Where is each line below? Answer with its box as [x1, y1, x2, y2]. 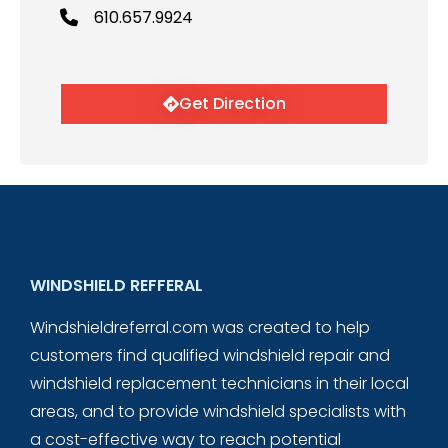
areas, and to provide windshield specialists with [30, 400, 407, 424]
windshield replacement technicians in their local [30, 372, 410, 396]
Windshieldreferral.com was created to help [30, 316, 371, 340]
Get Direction [178, 91, 286, 115]
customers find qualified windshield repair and [30, 344, 391, 368]
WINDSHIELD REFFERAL [30, 274, 204, 298]
